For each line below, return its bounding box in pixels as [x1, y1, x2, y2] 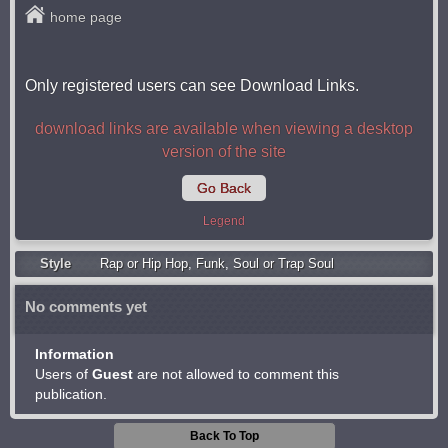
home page [50, 9, 122, 25]
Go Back [197, 180, 251, 196]
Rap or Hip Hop [100, 256, 188, 271]
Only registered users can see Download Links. [25, 77, 359, 94]
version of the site [162, 143, 286, 160]
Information [35, 346, 114, 362]
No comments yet [25, 298, 147, 315]
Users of [35, 366, 92, 382]
